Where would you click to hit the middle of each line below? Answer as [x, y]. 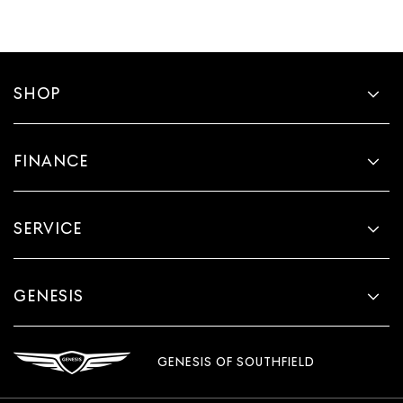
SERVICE [48, 228]
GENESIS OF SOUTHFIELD [236, 362]
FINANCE [51, 160]
